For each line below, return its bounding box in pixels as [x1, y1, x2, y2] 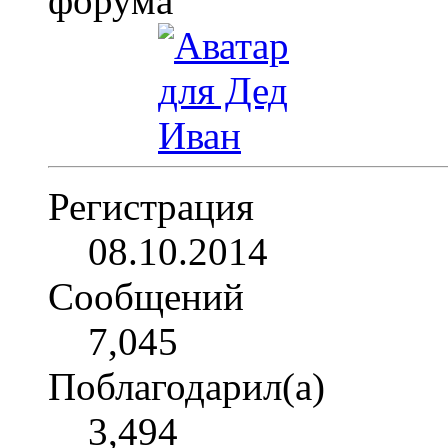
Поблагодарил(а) [48, 364, 325, 408]
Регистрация [48, 184, 254, 228]
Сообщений [48, 274, 244, 318]
